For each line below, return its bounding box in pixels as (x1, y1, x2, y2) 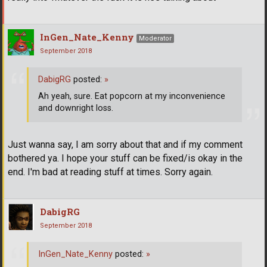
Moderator (139, 34, 172, 42)
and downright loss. (38, 103, 113, 114)
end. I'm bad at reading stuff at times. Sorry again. (8, 166, 213, 178)
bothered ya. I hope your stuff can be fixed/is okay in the (8, 152, 243, 164)
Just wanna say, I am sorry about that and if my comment (8, 138, 243, 150)
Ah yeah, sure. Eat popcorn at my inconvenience (38, 91, 225, 102)
